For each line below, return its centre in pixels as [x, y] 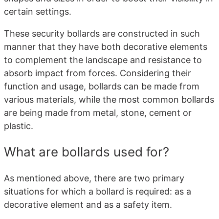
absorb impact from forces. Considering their [98, 73]
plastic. [19, 126]
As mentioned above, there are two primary [94, 178]
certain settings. [38, 12]
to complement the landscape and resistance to [103, 60]
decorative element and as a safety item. [88, 205]
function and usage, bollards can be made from [102, 87]
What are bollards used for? [87, 152]
